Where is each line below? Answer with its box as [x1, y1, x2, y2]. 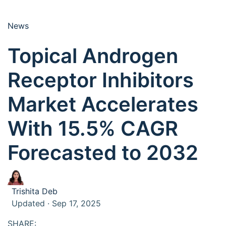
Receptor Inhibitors [8, 68, 194, 92]
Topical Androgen [8, 43, 178, 68]
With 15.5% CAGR [8, 116, 178, 141]
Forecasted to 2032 [8, 140, 198, 165]
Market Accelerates [8, 92, 198, 117]
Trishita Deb [12, 186, 58, 196]
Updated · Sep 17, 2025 [12, 198, 101, 208]
